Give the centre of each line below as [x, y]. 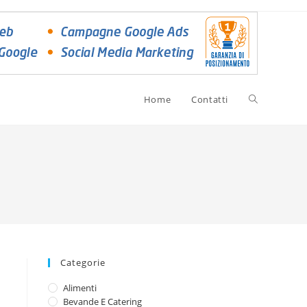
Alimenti [80, 288]
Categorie [83, 262]
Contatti [210, 99]
